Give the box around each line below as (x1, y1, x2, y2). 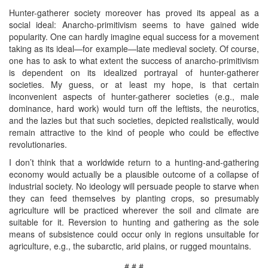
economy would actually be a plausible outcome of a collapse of (9, 167, 259, 180)
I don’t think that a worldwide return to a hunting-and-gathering (9, 156, 259, 168)
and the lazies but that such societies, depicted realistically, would (9, 114, 259, 126)
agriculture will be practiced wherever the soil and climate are (9, 203, 259, 216)
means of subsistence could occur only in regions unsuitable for (9, 227, 259, 240)
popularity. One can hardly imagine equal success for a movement (9, 30, 259, 42)
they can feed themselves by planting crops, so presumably (9, 191, 259, 204)
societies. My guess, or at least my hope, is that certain (9, 78, 259, 90)
